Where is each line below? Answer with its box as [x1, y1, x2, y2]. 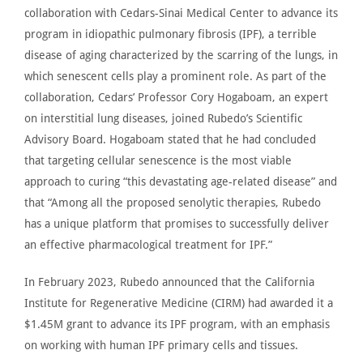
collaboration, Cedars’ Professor [24, 90, 190, 104]
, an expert [272, 90, 328, 104]
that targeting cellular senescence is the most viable [24, 153, 292, 167]
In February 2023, [24, 275, 120, 288]
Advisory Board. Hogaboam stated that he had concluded [24, 132, 316, 146]
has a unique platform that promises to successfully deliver [24, 216, 329, 230]
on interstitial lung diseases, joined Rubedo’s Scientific [24, 111, 302, 125]
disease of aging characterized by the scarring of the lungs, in [24, 48, 338, 62]
